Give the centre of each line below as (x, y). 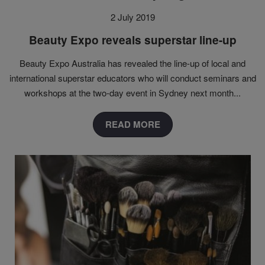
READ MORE (132, 125)
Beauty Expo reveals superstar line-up (132, 40)
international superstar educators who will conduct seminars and (132, 78)
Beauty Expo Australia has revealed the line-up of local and (132, 63)
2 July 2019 (132, 17)
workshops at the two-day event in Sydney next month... (132, 93)
